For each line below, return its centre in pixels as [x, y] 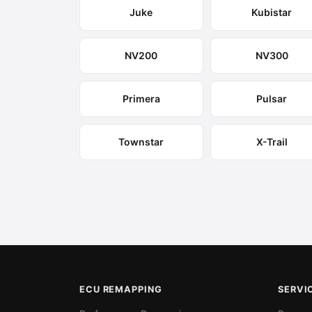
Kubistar [272, 12]
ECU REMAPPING [121, 289]
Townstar [141, 142]
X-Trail [272, 142]
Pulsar [272, 99]
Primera [141, 99]
